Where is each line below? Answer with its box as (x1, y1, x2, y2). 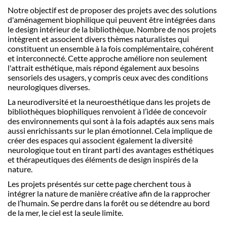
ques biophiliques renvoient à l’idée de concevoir (39, 106, 207, 116)
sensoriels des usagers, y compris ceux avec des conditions (8, 72, 208, 82)
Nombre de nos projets (137, 24, 216, 34)
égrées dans (174, 15, 215, 24)
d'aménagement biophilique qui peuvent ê (8, 15, 153, 24)
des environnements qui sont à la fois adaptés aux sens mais (8, 116, 214, 126)
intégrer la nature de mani (8, 188, 97, 198)
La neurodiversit (8, 97, 64, 106)
